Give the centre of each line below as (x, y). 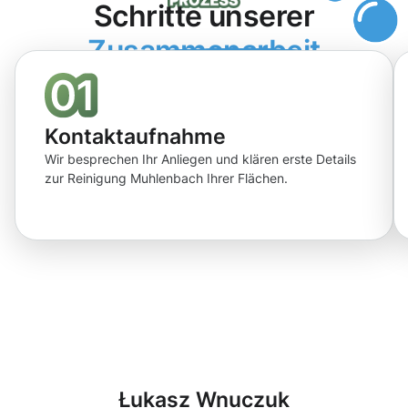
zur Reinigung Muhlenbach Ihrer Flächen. (166, 178)
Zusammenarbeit (204, 50)
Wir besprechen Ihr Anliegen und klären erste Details (200, 158)
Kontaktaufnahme (135, 136)
